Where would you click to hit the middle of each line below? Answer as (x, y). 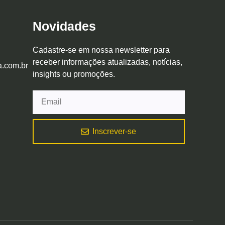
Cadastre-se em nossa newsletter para (101, 50)
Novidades (64, 26)
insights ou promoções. (74, 74)
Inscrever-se (115, 131)
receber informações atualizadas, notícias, (107, 62)
